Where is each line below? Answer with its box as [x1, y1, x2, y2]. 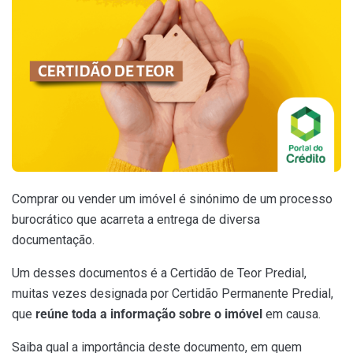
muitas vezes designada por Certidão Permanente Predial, [12, 286, 333, 302]
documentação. [12, 232, 95, 248]
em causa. [266, 307, 321, 322]
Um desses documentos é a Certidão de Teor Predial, [12, 266, 307, 281]
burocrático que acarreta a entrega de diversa [12, 212, 260, 228]
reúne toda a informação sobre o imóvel [35, 307, 266, 322]
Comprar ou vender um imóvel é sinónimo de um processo [12, 191, 333, 207]
